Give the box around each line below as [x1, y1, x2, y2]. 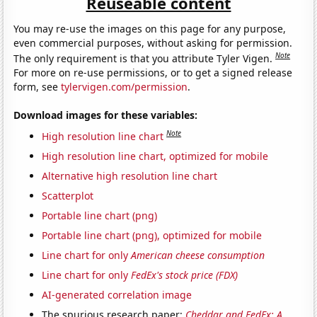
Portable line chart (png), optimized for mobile [42, 228, 263, 242]
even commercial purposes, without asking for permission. [13, 36, 293, 50]
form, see [13, 80, 62, 94]
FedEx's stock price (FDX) [131, 267, 238, 282]
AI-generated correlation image [42, 287, 192, 301]
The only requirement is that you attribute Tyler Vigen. [13, 52, 276, 66]
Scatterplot [42, 188, 94, 202]
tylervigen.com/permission [61, 80, 188, 94]
